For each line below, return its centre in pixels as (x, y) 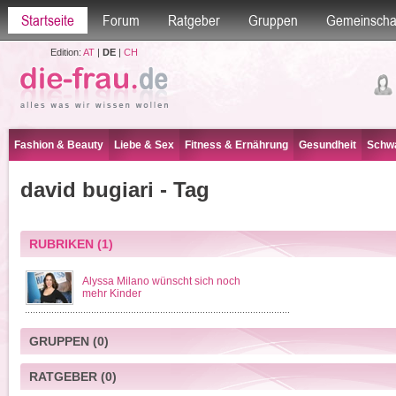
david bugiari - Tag (114, 190)
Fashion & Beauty (59, 145)
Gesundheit (327, 145)
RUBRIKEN (61, 244)
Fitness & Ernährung (236, 145)
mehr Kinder (111, 293)
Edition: (66, 52)
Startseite (47, 20)
